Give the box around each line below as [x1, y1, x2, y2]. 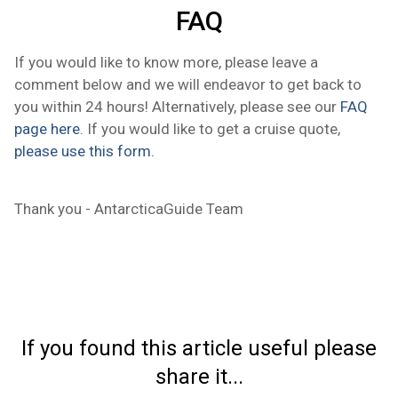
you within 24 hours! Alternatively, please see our [14, 97, 340, 115]
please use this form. [14, 141, 155, 160]
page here [14, 119, 80, 138]
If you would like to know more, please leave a [14, 52, 318, 71]
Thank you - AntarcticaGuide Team [14, 199, 243, 218]
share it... [155, 363, 243, 389]
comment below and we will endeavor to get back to [14, 75, 362, 93]
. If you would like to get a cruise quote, [80, 119, 340, 138]
